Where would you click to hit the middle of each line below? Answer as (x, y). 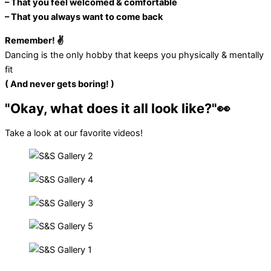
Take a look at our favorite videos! (74, 133)
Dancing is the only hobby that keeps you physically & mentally (134, 55)
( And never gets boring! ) (60, 84)
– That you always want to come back (84, 17)
